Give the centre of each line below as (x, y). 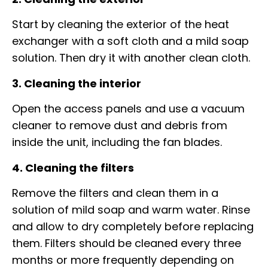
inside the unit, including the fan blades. (117, 142)
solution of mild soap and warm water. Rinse (131, 209)
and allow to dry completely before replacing (133, 226)
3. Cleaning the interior (77, 83)
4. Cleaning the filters (73, 167)
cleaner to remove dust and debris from (120, 126)
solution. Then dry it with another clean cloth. (131, 58)
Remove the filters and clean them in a (115, 193)
